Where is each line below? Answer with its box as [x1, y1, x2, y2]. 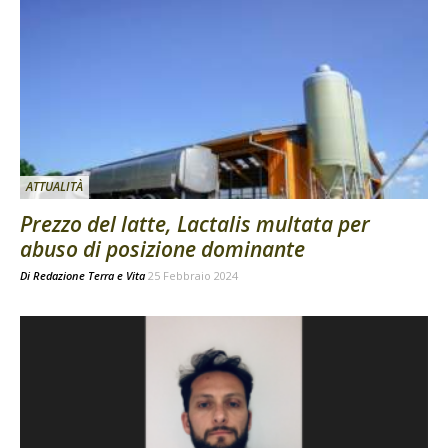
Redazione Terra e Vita [33, 268, 145, 284]
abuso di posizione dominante [20, 235, 305, 264]
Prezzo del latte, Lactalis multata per [20, 210, 370, 239]
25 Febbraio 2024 [148, 268, 238, 284]
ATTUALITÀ [26, 178, 83, 196]
